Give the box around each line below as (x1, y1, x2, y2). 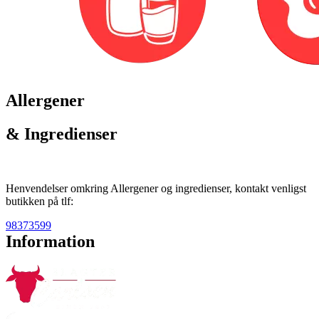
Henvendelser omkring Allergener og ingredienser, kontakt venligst (6, 182, 306, 194)
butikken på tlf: (6, 194, 73, 207)
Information (6, 231, 95, 251)
